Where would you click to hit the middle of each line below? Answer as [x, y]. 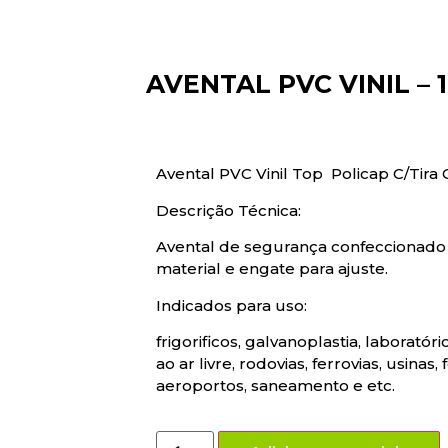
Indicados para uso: [231, 305]
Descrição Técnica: [228, 210]
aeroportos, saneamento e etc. [275, 385]
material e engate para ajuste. [271, 269]
